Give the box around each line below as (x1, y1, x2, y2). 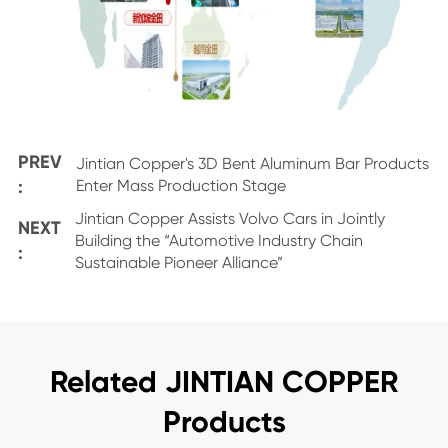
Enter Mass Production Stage (75, 176, 286, 195)
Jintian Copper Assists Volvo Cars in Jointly (74, 209, 385, 228)
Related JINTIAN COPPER (50, 364, 398, 400)
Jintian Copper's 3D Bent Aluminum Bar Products (75, 154, 429, 173)
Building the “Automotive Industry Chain (74, 231, 363, 250)
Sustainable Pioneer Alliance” (74, 253, 283, 272)
